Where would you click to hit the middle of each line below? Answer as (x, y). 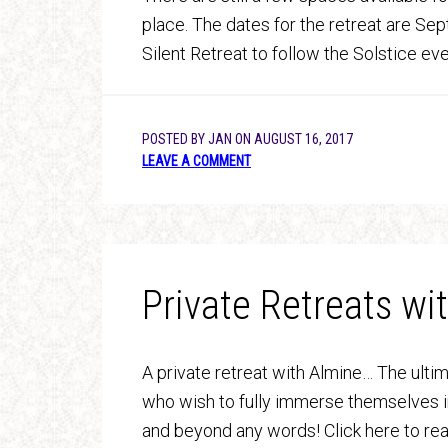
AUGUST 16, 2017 (303, 139)
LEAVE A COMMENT (196, 161)
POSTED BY (175, 139)
